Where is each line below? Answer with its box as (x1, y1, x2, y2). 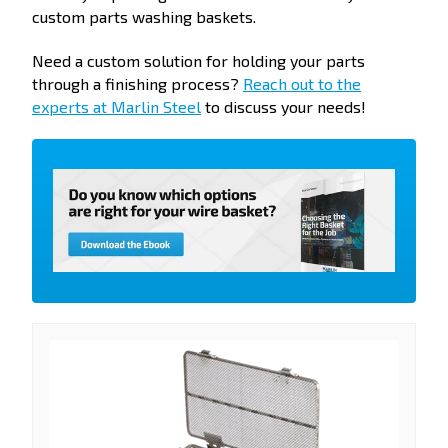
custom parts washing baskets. (32, 7, 256, 27)
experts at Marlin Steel (32, 97, 201, 117)
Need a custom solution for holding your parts (32, 51, 365, 71)
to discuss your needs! (201, 97, 366, 117)
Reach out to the (243, 74, 361, 94)
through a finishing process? (32, 74, 243, 94)
